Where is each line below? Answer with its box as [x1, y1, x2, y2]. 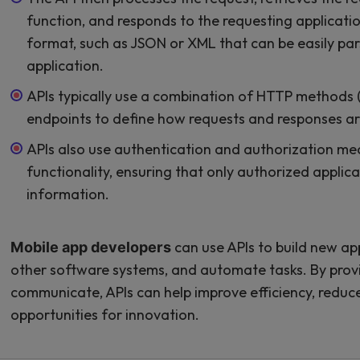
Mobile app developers [10, 238, 171, 256]
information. [27, 184, 109, 203]
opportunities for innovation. [10, 305, 199, 324]
